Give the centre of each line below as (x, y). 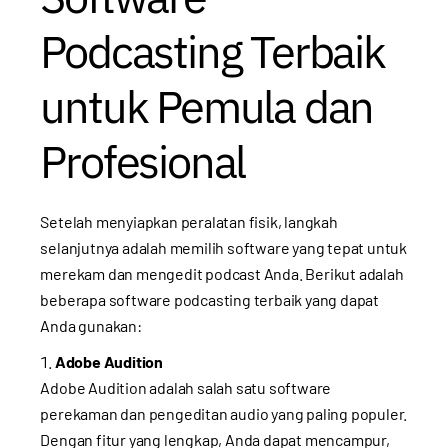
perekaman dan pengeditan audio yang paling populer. (224, 414)
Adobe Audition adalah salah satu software (186, 388)
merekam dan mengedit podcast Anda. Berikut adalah (222, 274)
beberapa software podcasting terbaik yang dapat (209, 300)
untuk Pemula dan (207, 106)
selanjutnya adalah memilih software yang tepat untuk (223, 248)
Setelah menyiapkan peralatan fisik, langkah (189, 222)
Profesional (143, 161)
